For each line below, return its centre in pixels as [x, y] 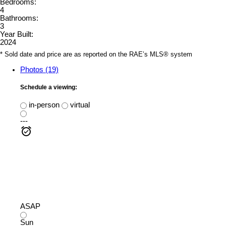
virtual [79, 105]
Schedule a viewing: [49, 88]
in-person [43, 105]
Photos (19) [39, 69]
